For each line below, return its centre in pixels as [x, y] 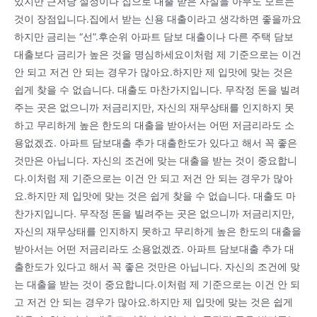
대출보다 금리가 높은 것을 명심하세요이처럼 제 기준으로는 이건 [158, 54]
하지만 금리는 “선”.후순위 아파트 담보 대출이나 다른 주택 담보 [154, 36]
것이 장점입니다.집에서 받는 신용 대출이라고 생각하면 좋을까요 [158, 19]
